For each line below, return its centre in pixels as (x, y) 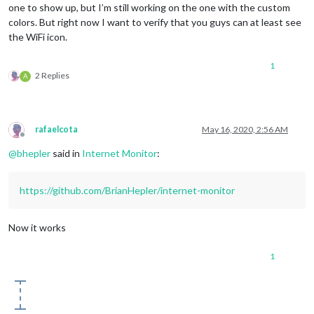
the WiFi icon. (38, 37)
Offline (35, 140)
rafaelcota (56, 130)
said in (66, 153)
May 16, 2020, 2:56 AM (245, 130)
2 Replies (52, 76)
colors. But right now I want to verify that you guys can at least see (155, 22)
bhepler (34, 153)
